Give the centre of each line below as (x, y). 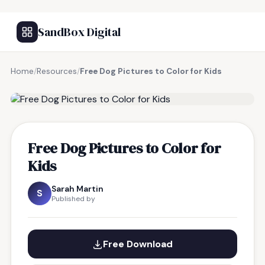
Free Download (138, 244)
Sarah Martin (77, 189)
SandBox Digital (79, 32)
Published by (73, 199)
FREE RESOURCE (69, 85)
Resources (57, 71)
